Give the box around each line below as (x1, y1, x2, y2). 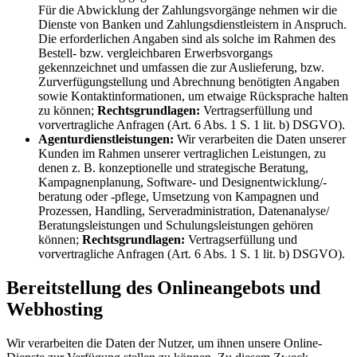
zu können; (38, 104, 97, 118)
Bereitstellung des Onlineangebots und (6, 277, 320, 299)
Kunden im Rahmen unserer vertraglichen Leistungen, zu (38, 147, 326, 161)
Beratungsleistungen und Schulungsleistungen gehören (38, 218, 313, 233)
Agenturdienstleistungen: (38, 132, 177, 147)
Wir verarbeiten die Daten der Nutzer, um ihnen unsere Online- (6, 335, 322, 350)
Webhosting (6, 299, 103, 320)
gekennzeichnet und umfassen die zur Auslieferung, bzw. (38, 61, 324, 75)
